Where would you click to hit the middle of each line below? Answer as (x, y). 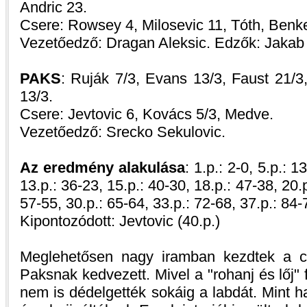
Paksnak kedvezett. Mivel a (114, 274)
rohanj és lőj (254, 274)
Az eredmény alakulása (102, 168)
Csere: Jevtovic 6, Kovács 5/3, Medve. (147, 114)
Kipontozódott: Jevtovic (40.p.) (120, 221)
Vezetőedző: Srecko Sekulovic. (123, 132)
